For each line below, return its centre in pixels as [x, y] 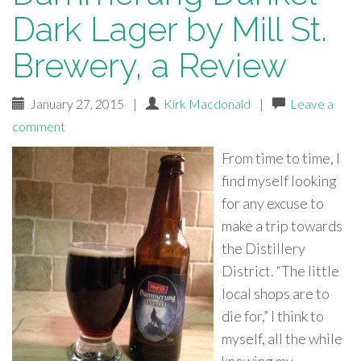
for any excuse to [273, 203]
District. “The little [280, 271]
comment [39, 126]
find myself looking [279, 180]
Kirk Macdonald [207, 104]
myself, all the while [282, 338]
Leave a [312, 104]
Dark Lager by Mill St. [170, 29]
